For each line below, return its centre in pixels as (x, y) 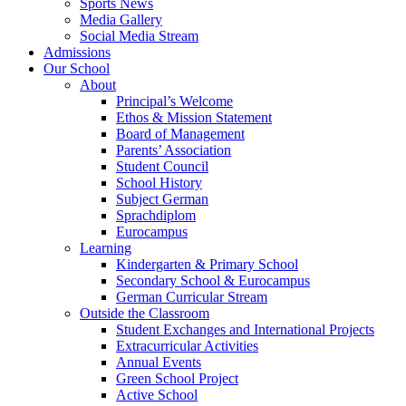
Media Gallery (121, 19)
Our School (77, 68)
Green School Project (177, 378)
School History (159, 183)
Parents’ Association (174, 150)
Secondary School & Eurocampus (213, 280)
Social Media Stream (139, 36)
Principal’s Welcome (174, 101)
